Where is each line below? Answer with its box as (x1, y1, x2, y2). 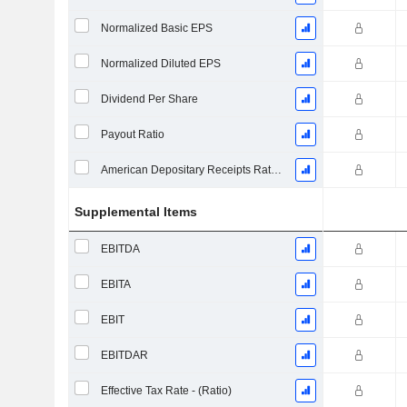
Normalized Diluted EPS (100, 57, 221, 70)
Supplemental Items (74, 204, 198, 219)
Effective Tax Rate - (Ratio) (100, 384, 232, 397)
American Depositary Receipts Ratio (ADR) (270, 164, 282, 176)
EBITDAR (100, 349, 148, 362)
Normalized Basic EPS (100, 22, 213, 35)
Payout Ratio (100, 128, 164, 141)
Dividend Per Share (100, 93, 198, 105)
